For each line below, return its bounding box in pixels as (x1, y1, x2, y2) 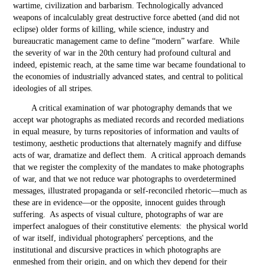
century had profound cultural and (114, 49, 231, 57)
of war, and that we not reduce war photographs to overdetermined (13, 174, 237, 183)
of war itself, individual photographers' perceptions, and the (13, 234, 214, 243)
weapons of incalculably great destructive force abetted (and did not (13, 13, 240, 22)
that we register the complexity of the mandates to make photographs (13, 163, 244, 172)
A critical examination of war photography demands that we (31, 104, 232, 112)
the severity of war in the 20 (13, 49, 108, 57)
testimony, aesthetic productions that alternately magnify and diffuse (13, 139, 242, 148)
